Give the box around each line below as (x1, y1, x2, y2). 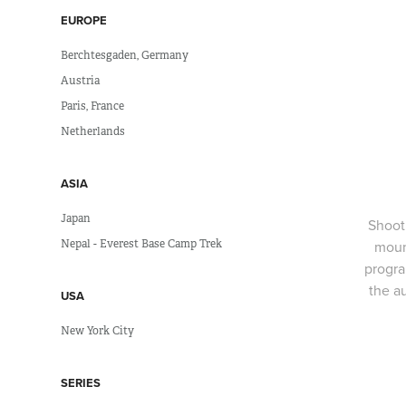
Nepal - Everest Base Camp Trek (61, 237, 223, 252)
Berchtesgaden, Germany (61, 48, 189, 63)
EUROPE (61, 12, 108, 30)
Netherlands (61, 124, 126, 140)
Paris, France (61, 99, 125, 114)
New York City (61, 324, 135, 339)
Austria (61, 73, 101, 89)
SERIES (61, 374, 101, 392)
